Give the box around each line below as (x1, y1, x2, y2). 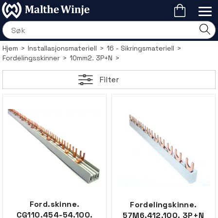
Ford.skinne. (29, 199, 80, 209)
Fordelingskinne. (130, 200, 197, 210)
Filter (99, 74, 119, 85)
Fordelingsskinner (2, 54, 60, 62)
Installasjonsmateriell (28, 44, 97, 53)
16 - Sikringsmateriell (107, 44, 174, 53)
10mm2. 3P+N (70, 54, 112, 62)
